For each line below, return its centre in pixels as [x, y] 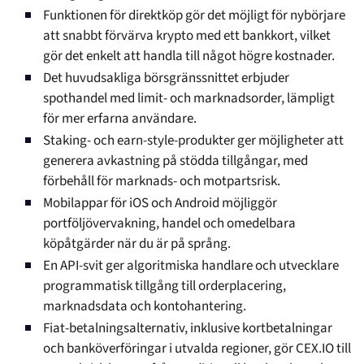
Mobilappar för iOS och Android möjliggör [160, 204]
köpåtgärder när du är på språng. [137, 244]
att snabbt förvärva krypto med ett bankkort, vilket [187, 36]
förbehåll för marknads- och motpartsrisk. [162, 182]
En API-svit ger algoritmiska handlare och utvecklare [191, 266]
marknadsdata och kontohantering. [145, 307]
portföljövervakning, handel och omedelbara [169, 224]
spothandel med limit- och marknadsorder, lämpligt [189, 99]
